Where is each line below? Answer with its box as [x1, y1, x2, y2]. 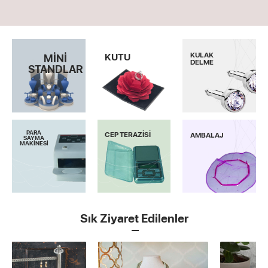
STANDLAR [28, 62, 83, 76]
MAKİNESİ [19, 139, 48, 147]
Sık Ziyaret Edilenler [80, 210, 188, 226]
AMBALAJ [190, 129, 224, 139]
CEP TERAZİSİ [105, 129, 151, 139]
